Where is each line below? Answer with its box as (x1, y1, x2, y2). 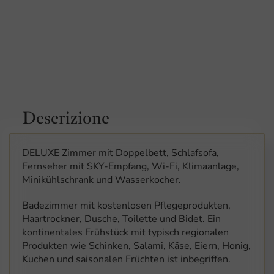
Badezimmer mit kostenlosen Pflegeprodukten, (22, 199, 231, 213)
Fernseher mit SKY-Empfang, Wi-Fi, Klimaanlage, (22, 160, 239, 174)
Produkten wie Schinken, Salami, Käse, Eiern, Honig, (22, 239, 251, 253)
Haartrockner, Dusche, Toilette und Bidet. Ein (22, 212, 221, 226)
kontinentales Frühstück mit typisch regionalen (22, 226, 229, 240)
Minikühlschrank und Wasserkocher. (22, 173, 181, 187)
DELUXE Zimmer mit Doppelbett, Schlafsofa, (22, 146, 219, 160)
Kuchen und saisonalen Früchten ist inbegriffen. (22, 253, 231, 267)
